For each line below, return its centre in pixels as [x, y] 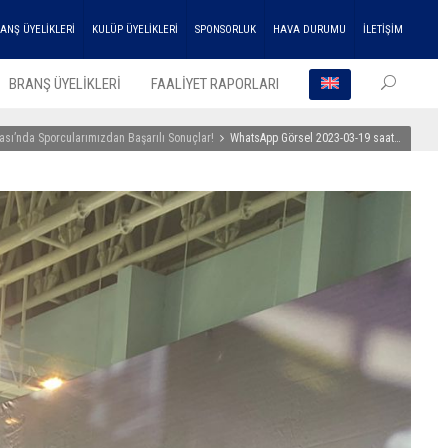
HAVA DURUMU [309, 29]
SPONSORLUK [225, 29]
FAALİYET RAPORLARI [215, 84]
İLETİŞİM [383, 29]
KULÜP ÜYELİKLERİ [135, 29]
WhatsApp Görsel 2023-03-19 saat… [315, 138]
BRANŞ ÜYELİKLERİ [65, 84]
